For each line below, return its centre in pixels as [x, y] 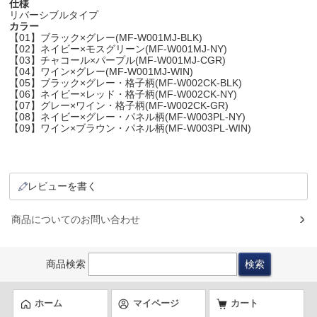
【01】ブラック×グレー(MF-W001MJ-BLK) [106, 37]
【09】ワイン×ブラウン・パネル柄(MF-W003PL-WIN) [131, 128]
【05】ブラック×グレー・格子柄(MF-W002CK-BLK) [126, 82]
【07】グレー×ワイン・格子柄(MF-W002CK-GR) [119, 105]
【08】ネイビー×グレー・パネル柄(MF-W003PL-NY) [128, 116]
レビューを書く [63, 186]
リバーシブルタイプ [54, 15]
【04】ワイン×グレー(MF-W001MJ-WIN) [102, 71]
